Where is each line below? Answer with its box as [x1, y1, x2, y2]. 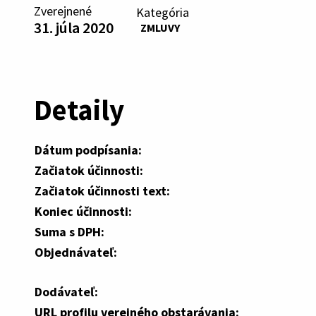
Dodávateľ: [35, 283, 98, 300]
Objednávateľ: [35, 243, 117, 260]
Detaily [34, 91, 124, 128]
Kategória [136, 4, 189, 20]
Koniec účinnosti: [35, 202, 132, 219]
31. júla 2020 [34, 18, 114, 37]
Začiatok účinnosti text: [35, 182, 170, 199]
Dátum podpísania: [35, 141, 142, 158]
